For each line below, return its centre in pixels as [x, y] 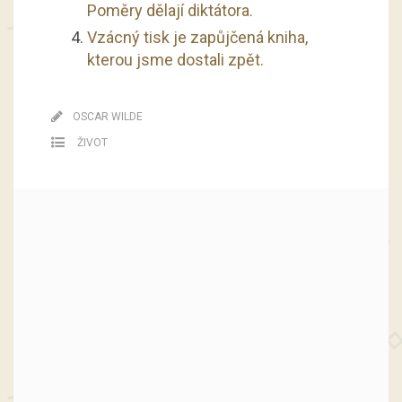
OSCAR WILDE [107, 116]
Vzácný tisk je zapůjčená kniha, [197, 37]
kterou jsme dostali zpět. [175, 59]
